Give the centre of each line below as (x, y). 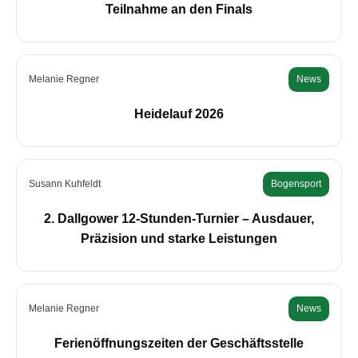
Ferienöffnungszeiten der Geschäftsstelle (179, 344)
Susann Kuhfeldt (65, 184)
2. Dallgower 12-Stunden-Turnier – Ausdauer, (179, 219)
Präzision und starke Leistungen (179, 239)
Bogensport (296, 184)
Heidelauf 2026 (179, 114)
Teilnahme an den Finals (179, 10)
